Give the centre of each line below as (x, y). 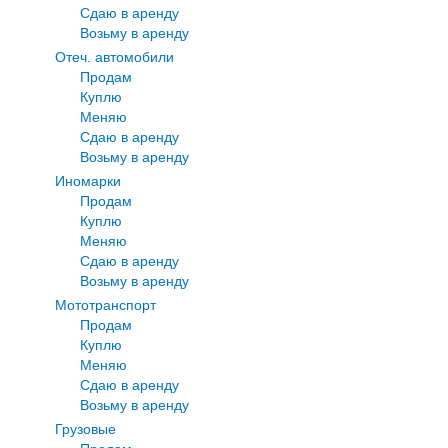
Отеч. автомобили (114, 56)
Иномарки (88, 180)
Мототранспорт (105, 304)
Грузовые (85, 428)
